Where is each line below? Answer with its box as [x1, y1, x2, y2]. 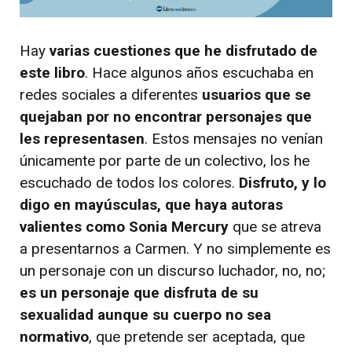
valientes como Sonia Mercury [20, 217, 229, 236]
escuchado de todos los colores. [20, 173, 239, 192]
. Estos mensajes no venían [145, 129, 323, 148]
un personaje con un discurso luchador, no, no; [20, 261, 325, 280]
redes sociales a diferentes [20, 85, 202, 104]
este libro [20, 63, 85, 82]
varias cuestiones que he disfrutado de [49, 41, 317, 60]
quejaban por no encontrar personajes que [20, 107, 312, 126]
